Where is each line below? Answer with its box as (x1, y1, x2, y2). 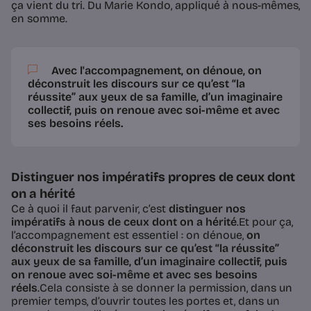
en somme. (11, 12, 67, 26)
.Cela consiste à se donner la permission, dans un (37, 281, 292, 295)
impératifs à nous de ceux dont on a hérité (11, 215, 237, 229)
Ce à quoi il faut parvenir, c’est (11, 202, 169, 216)
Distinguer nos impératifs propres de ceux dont (11, 169, 295, 185)
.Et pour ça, (237, 215, 293, 229)
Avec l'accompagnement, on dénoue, (49, 64, 248, 78)
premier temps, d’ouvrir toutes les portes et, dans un (11, 294, 280, 308)
